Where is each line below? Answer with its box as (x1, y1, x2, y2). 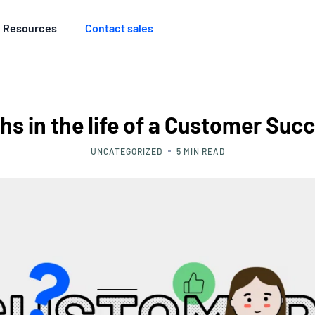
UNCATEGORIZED (90, 146, 162, 156)
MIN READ (183, 146, 225, 156)
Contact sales (85, 21, 154, 34)
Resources (3, 21, 58, 34)
